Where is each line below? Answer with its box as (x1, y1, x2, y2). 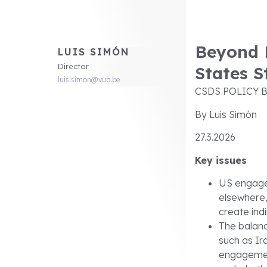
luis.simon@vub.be (58, 75, 120, 85)
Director (58, 61, 89, 72)
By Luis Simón (195, 108, 257, 120)
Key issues (195, 154, 247, 166)
